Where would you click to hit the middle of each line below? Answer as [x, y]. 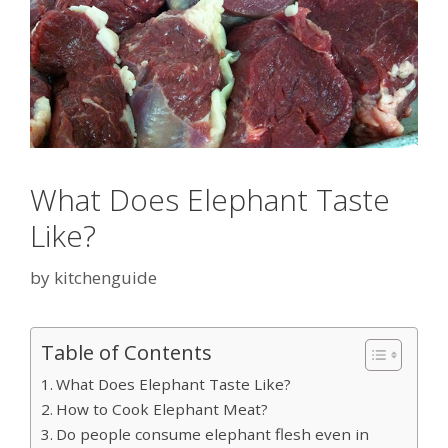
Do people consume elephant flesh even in [213, 433]
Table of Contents [126, 351]
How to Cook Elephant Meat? [162, 408]
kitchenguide [105, 277]
